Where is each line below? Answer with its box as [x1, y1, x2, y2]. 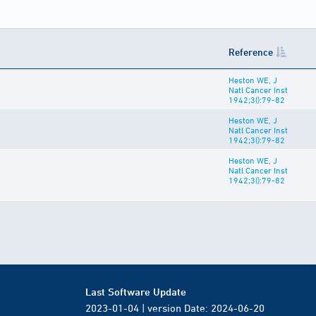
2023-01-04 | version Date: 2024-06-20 [85, 302, 265, 315]
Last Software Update [85, 286, 186, 298]
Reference [229, 46, 273, 59]
